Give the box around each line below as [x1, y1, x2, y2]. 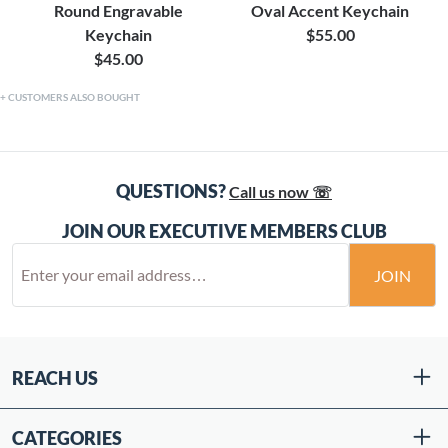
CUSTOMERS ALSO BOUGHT [8, 91, 140, 104]
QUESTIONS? [116, 180, 226, 203]
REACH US [12, 367, 98, 390]
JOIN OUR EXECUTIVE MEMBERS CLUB [61, 220, 387, 243]
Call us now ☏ [229, 182, 332, 202]
